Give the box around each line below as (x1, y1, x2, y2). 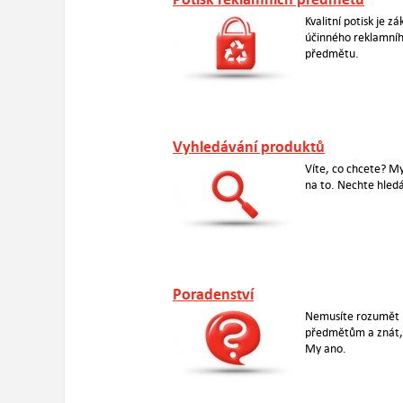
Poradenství (173, 284, 254, 305)
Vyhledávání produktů (173, 137, 325, 157)
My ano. (305, 341, 346, 356)
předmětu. (305, 46, 359, 61)
